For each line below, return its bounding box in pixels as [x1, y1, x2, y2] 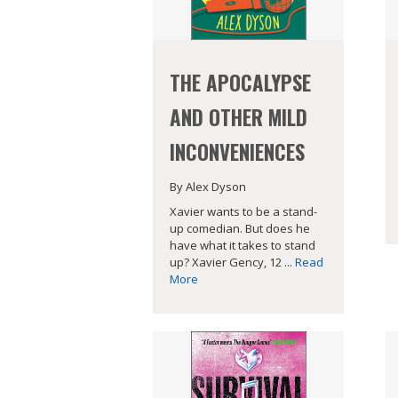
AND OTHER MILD [170, 101, 307, 132]
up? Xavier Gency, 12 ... [170, 254, 295, 271]
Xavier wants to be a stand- [170, 203, 317, 220]
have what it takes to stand [170, 237, 315, 254]
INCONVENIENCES [170, 136, 305, 167]
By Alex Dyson [170, 178, 246, 195]
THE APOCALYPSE [170, 67, 311, 98]
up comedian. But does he [170, 220, 310, 237]
